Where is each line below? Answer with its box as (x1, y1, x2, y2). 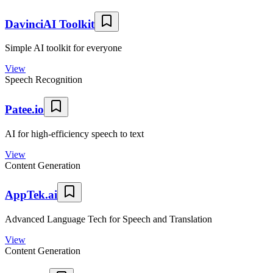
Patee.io (5, 103, 44, 116)
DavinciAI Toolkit (5, 17, 94, 30)
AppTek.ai (5, 188, 57, 202)
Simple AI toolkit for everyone (5, 43, 122, 54)
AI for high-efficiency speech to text (5, 128, 144, 139)
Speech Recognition (5, 74, 82, 85)
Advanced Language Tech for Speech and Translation (5, 214, 212, 225)
